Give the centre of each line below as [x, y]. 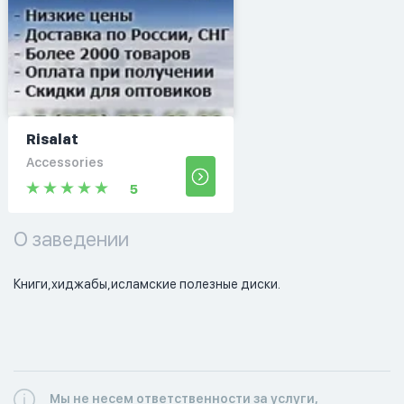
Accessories [64, 162]
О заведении [71, 239]
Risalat [52, 139]
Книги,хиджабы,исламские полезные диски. [147, 284]
